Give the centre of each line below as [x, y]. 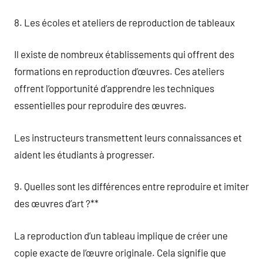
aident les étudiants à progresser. [85, 154]
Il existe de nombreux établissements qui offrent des [124, 54]
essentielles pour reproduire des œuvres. [100, 105]
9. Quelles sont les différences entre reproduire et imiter [131, 186]
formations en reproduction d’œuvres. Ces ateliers [119, 71]
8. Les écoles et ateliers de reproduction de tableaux [124, 22]
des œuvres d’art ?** [56, 203]
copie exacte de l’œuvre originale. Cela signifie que [120, 252]
